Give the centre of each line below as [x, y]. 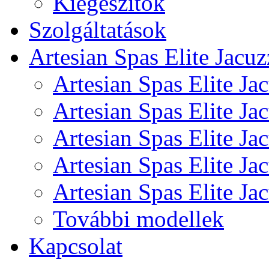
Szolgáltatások [98, 29]
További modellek [138, 219]
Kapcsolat [76, 246]
